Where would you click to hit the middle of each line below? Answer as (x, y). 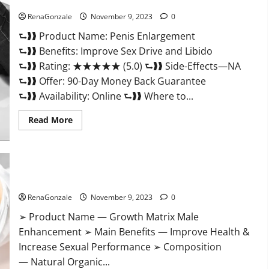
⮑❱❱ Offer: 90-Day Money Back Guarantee (112, 81)
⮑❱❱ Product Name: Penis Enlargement (107, 36)
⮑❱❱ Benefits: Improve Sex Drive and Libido (115, 51)
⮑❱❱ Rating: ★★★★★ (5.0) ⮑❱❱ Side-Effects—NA (129, 66)
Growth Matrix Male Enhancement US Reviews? (110, 182)
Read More (50, 120)
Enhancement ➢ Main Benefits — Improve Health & (134, 232)
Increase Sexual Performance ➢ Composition (120, 247)
